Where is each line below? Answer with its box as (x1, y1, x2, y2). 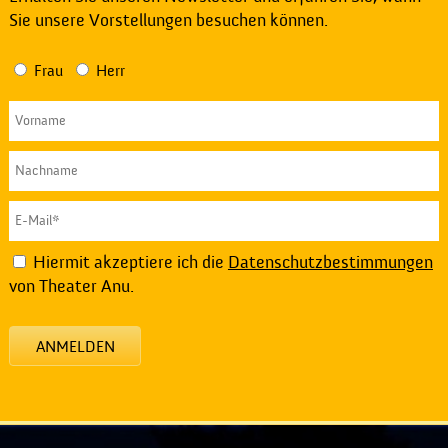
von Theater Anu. (8, 276, 134, 297)
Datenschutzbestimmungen (227, 252, 433, 273)
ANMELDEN (35, 337, 115, 356)
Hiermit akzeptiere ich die (28, 252, 228, 273)
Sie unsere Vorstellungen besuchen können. (8, 10, 328, 31)
